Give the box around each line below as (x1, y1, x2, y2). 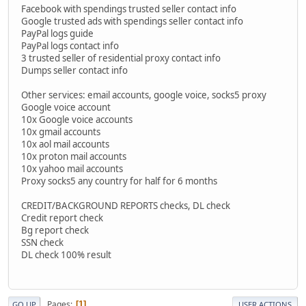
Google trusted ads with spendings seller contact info (21, 14, 243, 27)
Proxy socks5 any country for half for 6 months (21, 174, 217, 187)
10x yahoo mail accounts (21, 162, 123, 175)
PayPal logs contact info (21, 39, 119, 52)
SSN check (21, 236, 64, 249)
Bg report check (21, 223, 89, 236)
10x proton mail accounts (21, 150, 126, 163)
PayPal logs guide (21, 27, 94, 40)
